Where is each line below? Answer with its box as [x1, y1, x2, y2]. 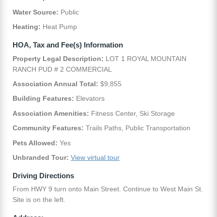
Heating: [13, 23, 41, 31]
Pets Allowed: [13, 139, 58, 147]
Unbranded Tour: [13, 153, 69, 161]
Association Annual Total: [13, 79, 98, 88]
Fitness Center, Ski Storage [89, 109, 175, 117]
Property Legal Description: [13, 54, 104, 62]
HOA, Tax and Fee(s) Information [13, 41, 123, 49]
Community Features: [13, 124, 84, 132]
